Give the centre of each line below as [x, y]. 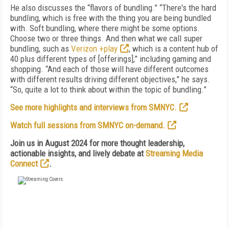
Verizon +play [94, 49]
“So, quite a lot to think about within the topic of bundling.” [108, 89]
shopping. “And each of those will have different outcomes [109, 69]
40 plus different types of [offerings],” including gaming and [111, 59]
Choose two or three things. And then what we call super [106, 38]
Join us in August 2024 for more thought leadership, [97, 143]
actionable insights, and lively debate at [78, 153]
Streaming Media [174, 153]
